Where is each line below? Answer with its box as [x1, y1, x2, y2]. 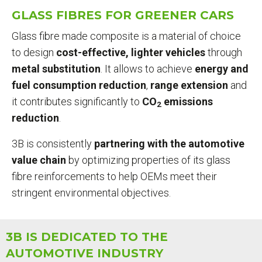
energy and [195, 62, 249, 75]
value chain [12, 153, 68, 166]
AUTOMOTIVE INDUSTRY [6, 246, 163, 260]
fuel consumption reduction [12, 78, 146, 91]
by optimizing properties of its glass [68, 153, 230, 166]
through [208, 46, 242, 58]
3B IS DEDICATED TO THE [6, 229, 168, 244]
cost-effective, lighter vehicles [56, 46, 208, 58]
